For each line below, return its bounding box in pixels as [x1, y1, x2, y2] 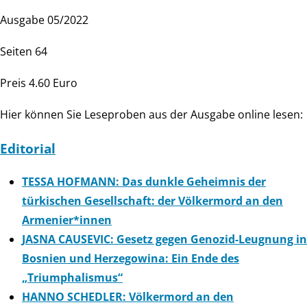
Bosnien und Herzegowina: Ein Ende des [22, 251, 239, 267]
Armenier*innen [22, 212, 112, 228]
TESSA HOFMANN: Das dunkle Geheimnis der [22, 174, 266, 190]
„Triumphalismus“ [22, 270, 123, 286]
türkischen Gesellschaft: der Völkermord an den [22, 193, 283, 209]
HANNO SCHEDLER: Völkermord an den [22, 289, 234, 305]
